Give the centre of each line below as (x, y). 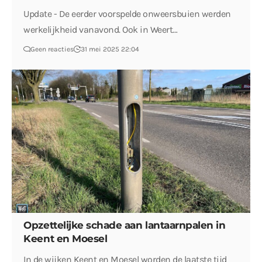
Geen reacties (52, 49)
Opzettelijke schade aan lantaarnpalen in (125, 225)
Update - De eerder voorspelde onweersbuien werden (127, 13)
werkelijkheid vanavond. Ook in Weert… (101, 29)
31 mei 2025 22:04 (110, 49)
